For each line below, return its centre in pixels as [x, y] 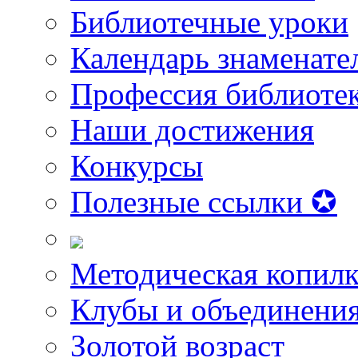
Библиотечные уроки [209, 22]
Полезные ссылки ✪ [204, 201]
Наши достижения [192, 129]
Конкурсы [137, 165]
